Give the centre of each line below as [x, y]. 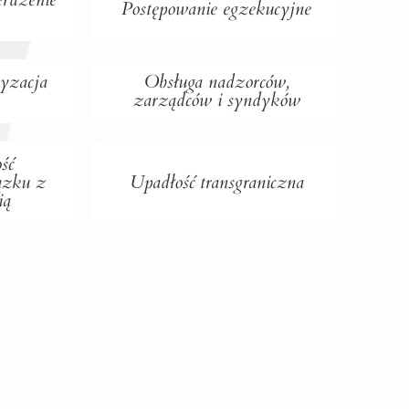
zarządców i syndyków [216, 100]
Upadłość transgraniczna [216, 182]
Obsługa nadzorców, [216, 81]
